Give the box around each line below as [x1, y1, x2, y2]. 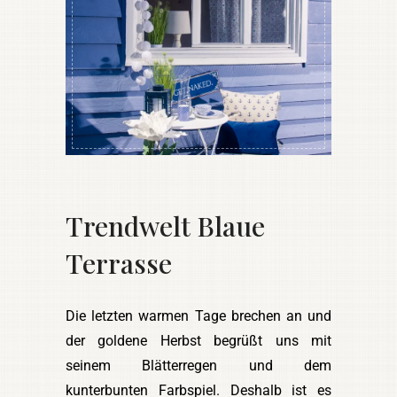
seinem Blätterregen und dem [66, 356, 331, 374]
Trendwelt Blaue [66, 207, 265, 244]
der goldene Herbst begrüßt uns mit [66, 331, 331, 349]
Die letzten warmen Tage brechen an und [66, 307, 331, 324]
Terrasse [66, 245, 172, 281]
